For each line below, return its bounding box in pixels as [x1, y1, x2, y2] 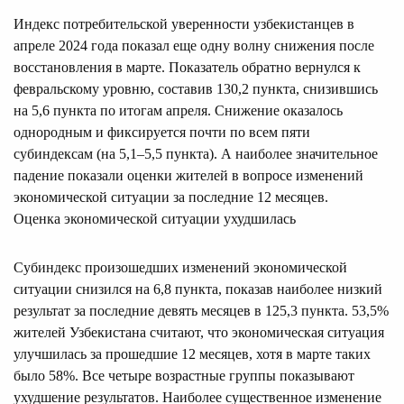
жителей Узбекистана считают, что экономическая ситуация [14, 324, 384, 340]
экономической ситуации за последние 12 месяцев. [14, 188, 328, 205]
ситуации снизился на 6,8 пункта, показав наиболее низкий [14, 280, 382, 297]
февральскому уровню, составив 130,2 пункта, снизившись [14, 80, 378, 96]
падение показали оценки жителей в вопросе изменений [14, 167, 363, 183]
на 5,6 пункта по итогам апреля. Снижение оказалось [14, 102, 343, 118]
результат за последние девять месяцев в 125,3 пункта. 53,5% [14, 302, 389, 318]
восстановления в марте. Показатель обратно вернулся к [14, 59, 361, 75]
